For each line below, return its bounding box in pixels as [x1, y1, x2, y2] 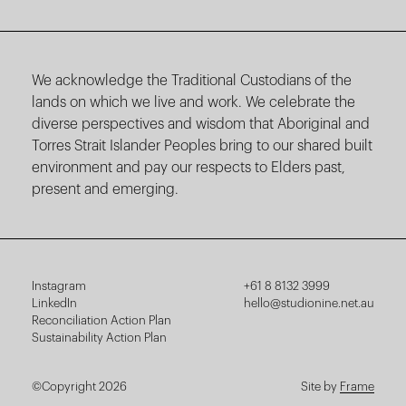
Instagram [32, 280, 86, 293]
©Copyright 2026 [32, 381, 127, 393]
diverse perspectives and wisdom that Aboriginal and [32, 117, 370, 132]
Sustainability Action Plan [32, 332, 167, 344]
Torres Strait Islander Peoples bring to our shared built [32, 139, 372, 154]
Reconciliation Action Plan [32, 314, 171, 327]
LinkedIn [32, 297, 77, 310]
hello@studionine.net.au [244, 297, 374, 310]
